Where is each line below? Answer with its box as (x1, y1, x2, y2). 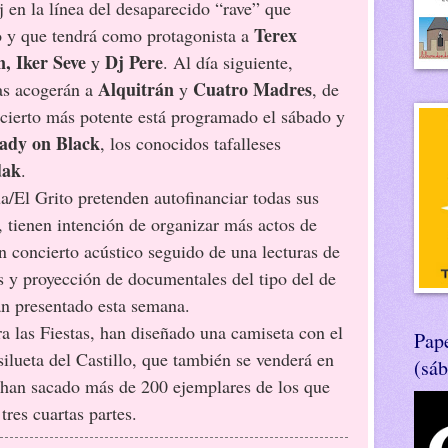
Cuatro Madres (193, 75, 312, 102)
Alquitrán (98, 75, 174, 102)
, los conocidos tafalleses (100, 130, 281, 155)
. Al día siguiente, (163, 49, 293, 74)
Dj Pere (105, 48, 163, 75)
